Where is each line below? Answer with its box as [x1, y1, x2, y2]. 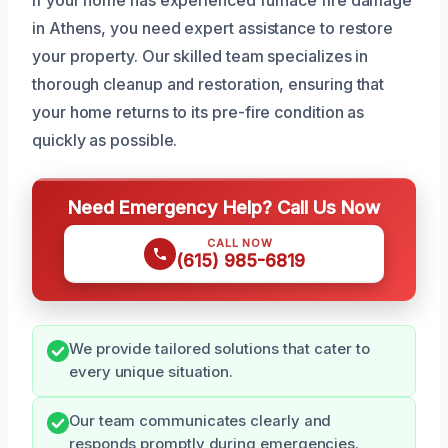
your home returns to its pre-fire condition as [32, 101, 365, 122]
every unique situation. [69, 362, 234, 381]
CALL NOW [207, 235, 273, 250]
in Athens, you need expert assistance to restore [32, 17, 394, 38]
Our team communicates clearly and [69, 411, 332, 430]
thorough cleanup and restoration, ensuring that [32, 73, 385, 94]
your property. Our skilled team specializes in [32, 45, 369, 66]
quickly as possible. [32, 129, 178, 150]
